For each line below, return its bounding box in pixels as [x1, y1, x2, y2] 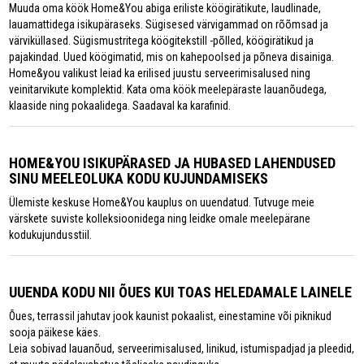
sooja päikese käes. [9, 326, 102, 339]
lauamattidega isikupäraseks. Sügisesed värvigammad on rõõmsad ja [9, 18, 329, 31]
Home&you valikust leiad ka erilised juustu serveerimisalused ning [9, 67, 311, 80]
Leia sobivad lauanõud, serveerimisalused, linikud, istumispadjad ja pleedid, [9, 342, 355, 355]
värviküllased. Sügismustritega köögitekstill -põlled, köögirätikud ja [9, 34, 314, 47]
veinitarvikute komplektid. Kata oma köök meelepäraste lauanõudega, [9, 83, 327, 96]
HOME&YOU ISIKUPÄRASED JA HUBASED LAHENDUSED [9, 154, 336, 171]
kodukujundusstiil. [9, 228, 93, 241]
